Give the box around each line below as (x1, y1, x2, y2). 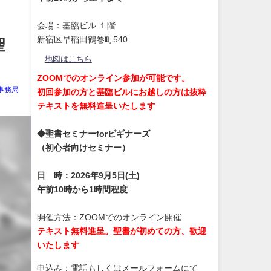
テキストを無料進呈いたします (36, 102, 155, 111)
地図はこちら (44, 54, 92, 63)
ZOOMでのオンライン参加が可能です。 (36, 74, 190, 83)
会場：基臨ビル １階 (36, 21, 116, 30)
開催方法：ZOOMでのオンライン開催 (36, 213, 181, 222)
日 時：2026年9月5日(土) (36, 171, 140, 180)
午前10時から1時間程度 (36, 185, 128, 194)
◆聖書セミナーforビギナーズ (36, 129, 150, 139)
